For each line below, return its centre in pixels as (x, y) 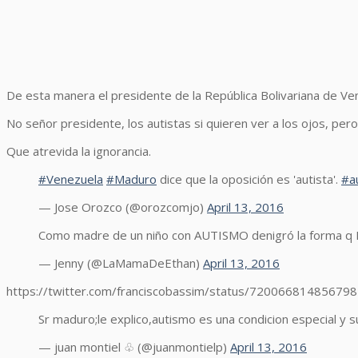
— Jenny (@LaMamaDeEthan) (121, 263)
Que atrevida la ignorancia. (79, 151)
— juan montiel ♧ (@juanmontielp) (134, 346)
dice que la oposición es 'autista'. (249, 179)
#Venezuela (71, 179)
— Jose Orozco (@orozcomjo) (123, 207)
